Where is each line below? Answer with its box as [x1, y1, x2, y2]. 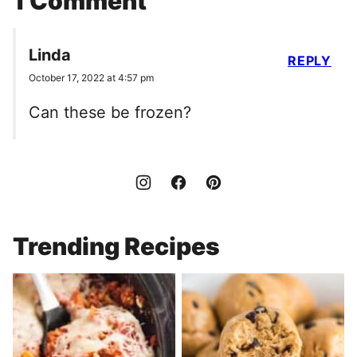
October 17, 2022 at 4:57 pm [29, 71, 154, 84]
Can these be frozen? [29, 102, 191, 122]
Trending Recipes [13, 231, 220, 261]
